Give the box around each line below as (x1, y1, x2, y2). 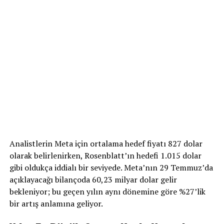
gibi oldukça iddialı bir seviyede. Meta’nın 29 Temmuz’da (9, 161, 213, 173)
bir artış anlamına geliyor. (9, 197, 103, 209)
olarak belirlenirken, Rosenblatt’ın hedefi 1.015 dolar (9, 149, 201, 161)
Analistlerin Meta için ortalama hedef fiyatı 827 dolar (9, 137, 202, 149)
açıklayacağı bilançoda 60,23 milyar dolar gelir (9, 173, 177, 185)
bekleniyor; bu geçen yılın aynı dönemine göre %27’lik (9, 185, 205, 197)
